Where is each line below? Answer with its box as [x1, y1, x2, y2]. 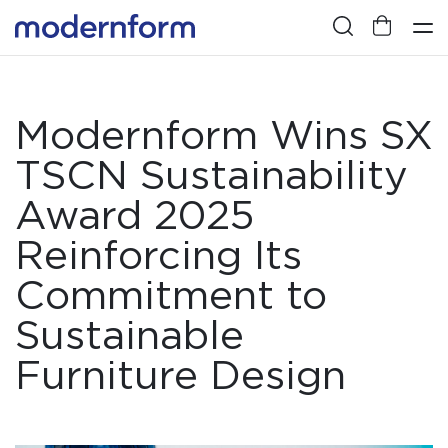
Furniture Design [15, 351, 346, 399]
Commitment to [15, 271, 327, 319]
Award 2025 [15, 191, 254, 239]
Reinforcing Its [15, 231, 302, 279]
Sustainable [15, 311, 244, 359]
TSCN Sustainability [15, 151, 408, 199]
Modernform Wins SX [15, 111, 433, 159]
